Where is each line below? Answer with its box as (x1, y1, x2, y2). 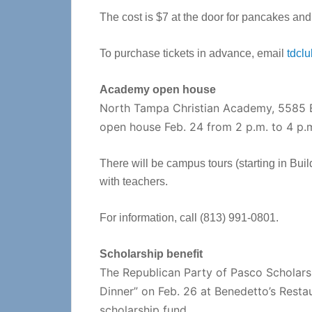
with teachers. (100, 175, 168, 187)
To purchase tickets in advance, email (100, 47, 287, 59)
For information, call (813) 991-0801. (100, 212, 279, 224)
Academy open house (100, 84, 216, 95)
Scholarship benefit (100, 248, 203, 260)
